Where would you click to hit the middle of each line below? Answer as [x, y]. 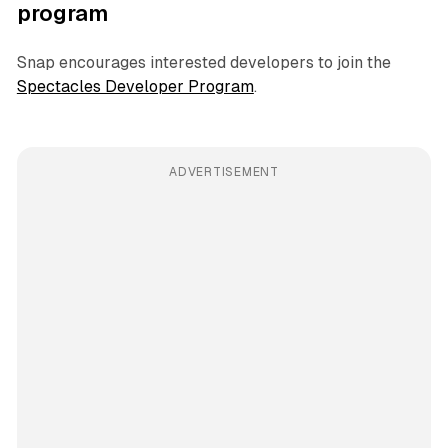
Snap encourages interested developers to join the [203, 62]
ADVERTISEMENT [224, 171]
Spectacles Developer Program [135, 86]
